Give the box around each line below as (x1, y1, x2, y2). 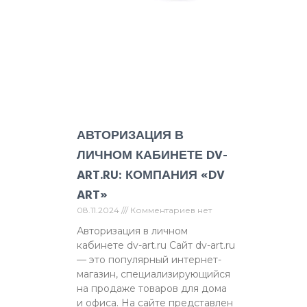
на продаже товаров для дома (77, 282, 227, 295)
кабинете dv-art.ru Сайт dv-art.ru (77, 239, 235, 252)
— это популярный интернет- (77, 254, 221, 267)
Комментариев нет (128, 205, 212, 216)
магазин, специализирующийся (77, 268, 230, 281)
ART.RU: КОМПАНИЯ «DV (77, 165, 225, 186)
